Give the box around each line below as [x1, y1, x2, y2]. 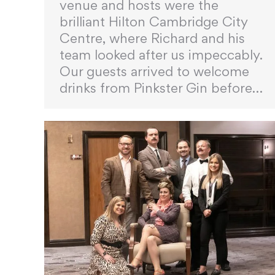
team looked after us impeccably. [60, 47, 263, 63]
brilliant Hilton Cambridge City [60, 14, 248, 30]
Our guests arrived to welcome [60, 63, 249, 80]
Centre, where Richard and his [60, 30, 245, 47]
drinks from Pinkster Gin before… [60, 80, 263, 96]
